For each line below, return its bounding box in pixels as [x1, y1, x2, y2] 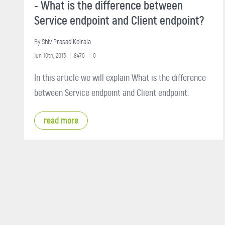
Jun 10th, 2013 [34, 51, 66, 59]
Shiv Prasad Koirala [42, 37, 91, 46]
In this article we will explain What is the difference [34, 72, 206, 83]
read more [44, 115, 78, 126]
